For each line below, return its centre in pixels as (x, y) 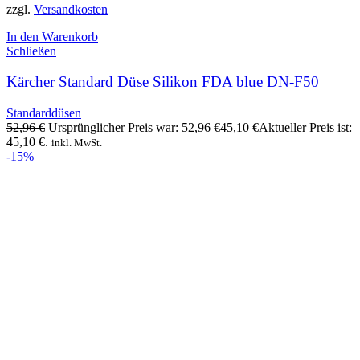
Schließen (31, 51)
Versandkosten (71, 9)
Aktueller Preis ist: (305, 128)
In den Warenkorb (52, 36)
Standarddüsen (44, 113)
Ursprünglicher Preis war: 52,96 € (134, 128)
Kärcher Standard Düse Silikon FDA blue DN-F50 (163, 82)
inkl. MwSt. (77, 143)
